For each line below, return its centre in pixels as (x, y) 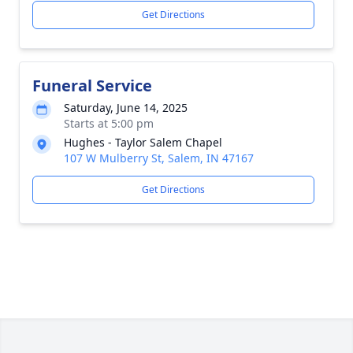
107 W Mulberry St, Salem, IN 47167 (159, 158)
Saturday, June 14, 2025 (126, 108)
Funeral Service (92, 85)
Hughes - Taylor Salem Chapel (143, 142)
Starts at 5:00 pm (109, 123)
